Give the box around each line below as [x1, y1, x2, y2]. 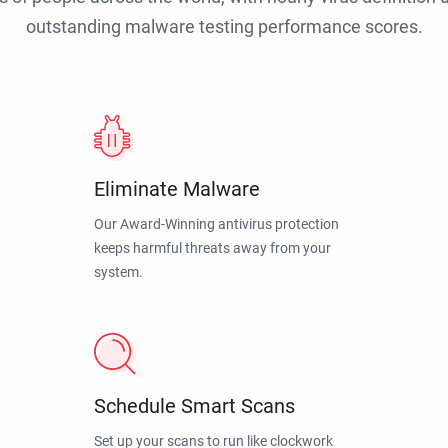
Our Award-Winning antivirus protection [94, 216, 339, 233]
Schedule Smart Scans [94, 394, 295, 419]
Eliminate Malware [94, 177, 260, 202]
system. [94, 264, 143, 281]
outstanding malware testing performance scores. [25, 16, 423, 38]
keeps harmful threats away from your [94, 240, 331, 257]
